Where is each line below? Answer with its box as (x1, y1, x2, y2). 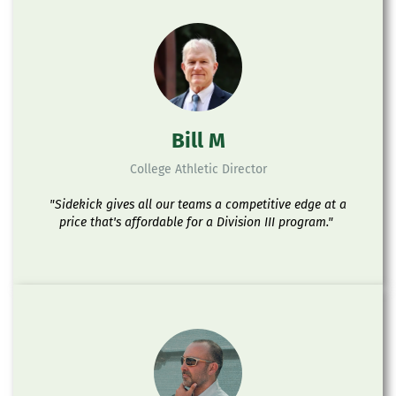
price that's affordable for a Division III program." (59, 215, 333, 230)
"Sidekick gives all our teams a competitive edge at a (49, 197, 346, 212)
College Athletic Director (129, 162, 267, 177)
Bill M (171, 128, 225, 153)
